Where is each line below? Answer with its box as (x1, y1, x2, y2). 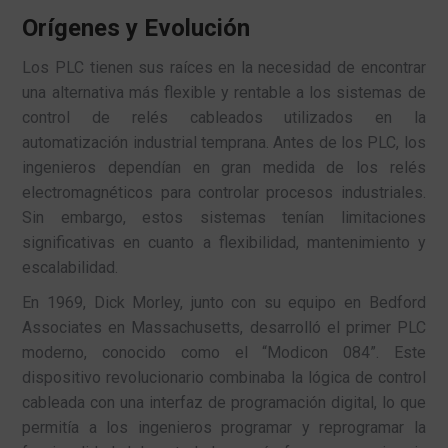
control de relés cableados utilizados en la (22, 107, 426, 127)
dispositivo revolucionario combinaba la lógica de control (22, 367, 426, 387)
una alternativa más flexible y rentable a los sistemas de (22, 82, 426, 102)
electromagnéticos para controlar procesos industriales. (22, 182, 426, 202)
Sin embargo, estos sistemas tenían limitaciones (22, 207, 426, 227)
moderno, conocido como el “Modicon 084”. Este (22, 342, 426, 362)
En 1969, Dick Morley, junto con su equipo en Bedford (22, 292, 426, 312)
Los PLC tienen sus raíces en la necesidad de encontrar (22, 57, 426, 77)
